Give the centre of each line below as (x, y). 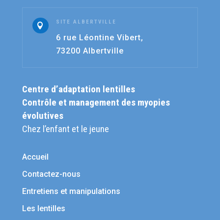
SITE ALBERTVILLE (86, 22)
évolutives (42, 115)
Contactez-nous (51, 174)
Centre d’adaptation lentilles (78, 89)
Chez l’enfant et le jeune (65, 129)
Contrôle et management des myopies (96, 102)
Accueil (35, 157)
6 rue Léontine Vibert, (99, 37)
